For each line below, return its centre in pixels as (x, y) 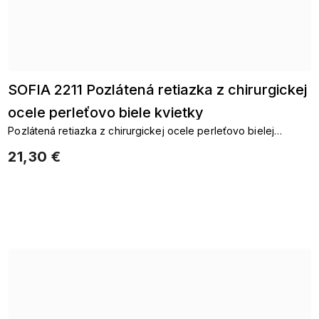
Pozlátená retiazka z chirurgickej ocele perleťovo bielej (141, 131)
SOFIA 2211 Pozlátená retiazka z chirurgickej (158, 90)
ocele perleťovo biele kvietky (106, 113)
